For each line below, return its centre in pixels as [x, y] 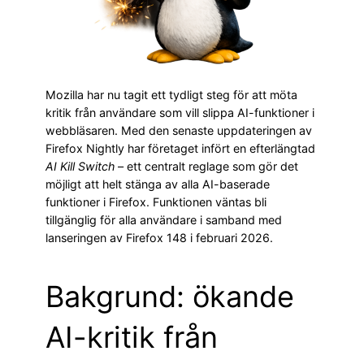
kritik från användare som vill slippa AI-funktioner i [180, 113]
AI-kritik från [132, 338]
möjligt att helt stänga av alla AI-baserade [158, 184]
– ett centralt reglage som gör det [206, 167]
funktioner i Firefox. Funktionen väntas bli [156, 202]
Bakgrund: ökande [170, 297]
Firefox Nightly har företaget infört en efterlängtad [180, 149]
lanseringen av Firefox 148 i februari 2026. [159, 238]
